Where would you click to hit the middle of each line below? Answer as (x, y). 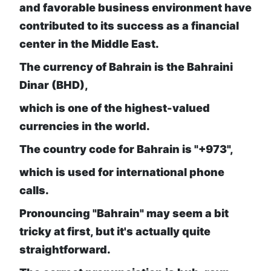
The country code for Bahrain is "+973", (126, 149)
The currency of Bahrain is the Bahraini (126, 67)
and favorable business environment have (135, 8)
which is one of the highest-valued (115, 108)
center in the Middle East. (89, 44)
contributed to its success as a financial (129, 26)
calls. (34, 191)
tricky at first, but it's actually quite (115, 232)
